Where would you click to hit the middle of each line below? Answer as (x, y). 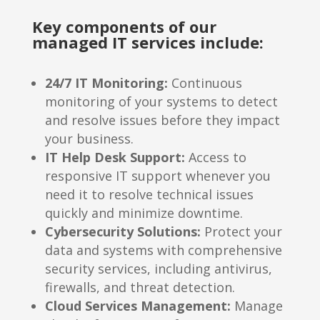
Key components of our (124, 27)
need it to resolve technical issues (149, 195)
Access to (215, 157)
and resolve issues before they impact (162, 120)
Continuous (205, 83)
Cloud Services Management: (137, 306)
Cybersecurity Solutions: (122, 232)
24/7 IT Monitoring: (106, 83)
